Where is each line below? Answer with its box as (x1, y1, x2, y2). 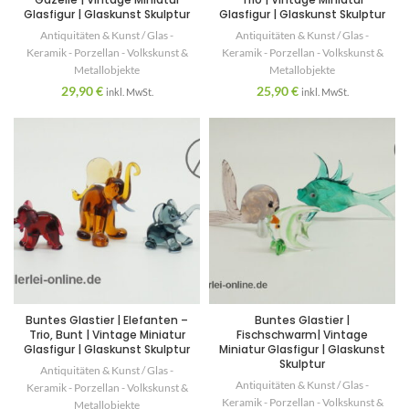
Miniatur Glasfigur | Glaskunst (219, 341, 385, 357)
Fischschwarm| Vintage (236, 327, 368, 342)
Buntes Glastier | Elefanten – (26, 312, 188, 328)
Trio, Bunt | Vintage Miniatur (28, 327, 185, 342)
